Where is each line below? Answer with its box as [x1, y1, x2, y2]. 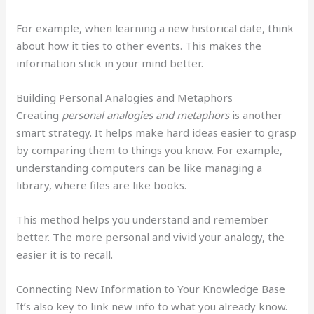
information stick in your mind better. [16, 56, 204, 71]
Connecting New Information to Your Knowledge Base [16, 282, 286, 296]
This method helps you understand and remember [16, 212, 269, 227]
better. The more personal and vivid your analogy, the [16, 230, 285, 245]
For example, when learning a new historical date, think [16, 21, 294, 36]
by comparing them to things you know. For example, [16, 143, 283, 158]
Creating [16, 108, 62, 123]
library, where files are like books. [16, 178, 187, 193]
